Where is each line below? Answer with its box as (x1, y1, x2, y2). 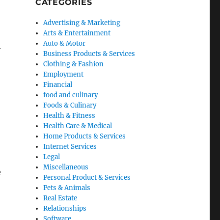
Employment (43, 70, 84, 79)
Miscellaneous (43, 163, 89, 171)
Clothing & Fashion (43, 60, 104, 68)
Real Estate (43, 194, 78, 202)
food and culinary (43, 91, 98, 99)
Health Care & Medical (43, 122, 112, 130)
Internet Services (43, 142, 97, 151)
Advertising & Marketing (43, 19, 121, 27)
